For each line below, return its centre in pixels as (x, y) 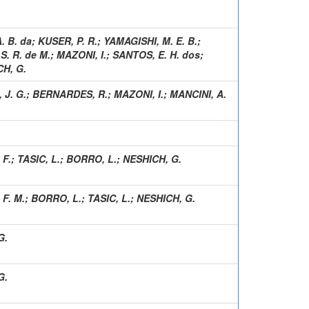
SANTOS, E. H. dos (156, 54)
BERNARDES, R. (70, 93)
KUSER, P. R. (68, 40)
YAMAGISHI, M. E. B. (150, 40)
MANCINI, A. (198, 93)
